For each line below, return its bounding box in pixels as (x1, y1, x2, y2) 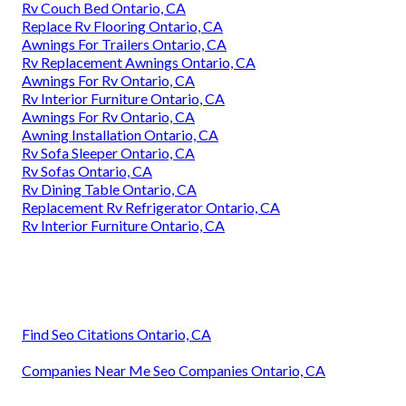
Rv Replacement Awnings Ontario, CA (22, 53, 256, 71)
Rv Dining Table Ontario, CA (22, 179, 197, 198)
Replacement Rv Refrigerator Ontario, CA (22, 198, 280, 216)
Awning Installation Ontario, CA (22, 125, 218, 143)
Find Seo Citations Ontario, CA (22, 324, 211, 343)
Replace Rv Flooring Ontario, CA (22, 16, 223, 34)
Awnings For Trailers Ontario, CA (22, 34, 227, 53)
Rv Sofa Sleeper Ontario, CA (22, 143, 195, 161)
